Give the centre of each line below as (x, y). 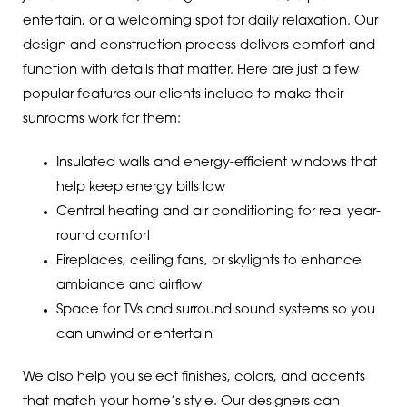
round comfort (103, 236)
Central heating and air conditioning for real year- (218, 212)
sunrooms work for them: (101, 120)
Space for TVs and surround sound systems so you (215, 310)
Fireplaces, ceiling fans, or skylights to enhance (208, 261)
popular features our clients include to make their (183, 95)
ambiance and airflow (129, 285)
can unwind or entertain (134, 334)
